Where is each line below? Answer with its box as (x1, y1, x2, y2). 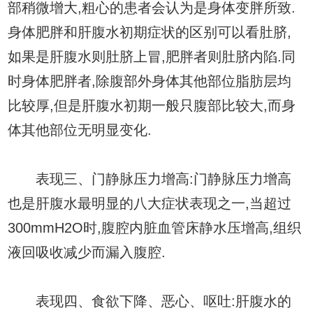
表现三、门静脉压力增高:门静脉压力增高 (8, 170, 292, 187)
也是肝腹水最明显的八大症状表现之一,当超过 (8, 195, 292, 211)
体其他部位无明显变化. (8, 122, 152, 138)
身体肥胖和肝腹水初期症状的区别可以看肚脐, (8, 24, 292, 40)
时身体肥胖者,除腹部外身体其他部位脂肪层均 (8, 73, 292, 89)
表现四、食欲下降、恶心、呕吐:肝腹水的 (8, 293, 292, 309)
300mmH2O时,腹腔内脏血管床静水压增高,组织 (8, 219, 302, 235)
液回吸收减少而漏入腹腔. (8, 244, 166, 260)
